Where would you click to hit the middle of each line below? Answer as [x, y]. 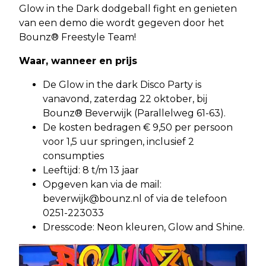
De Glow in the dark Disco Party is [122, 84]
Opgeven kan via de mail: [102, 184]
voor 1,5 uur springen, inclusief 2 [118, 141]
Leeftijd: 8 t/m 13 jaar [91, 170]
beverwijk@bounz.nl [92, 198]
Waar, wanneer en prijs [78, 61]
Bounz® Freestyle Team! [77, 37]
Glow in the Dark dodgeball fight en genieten [128, 8]
